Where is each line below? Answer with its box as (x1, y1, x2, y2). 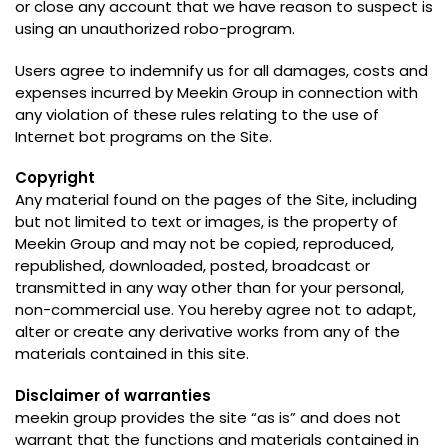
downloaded (109, 255, 203, 277)
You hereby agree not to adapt (178, 299, 413, 321)
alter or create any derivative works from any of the (15, 321, 400, 343)
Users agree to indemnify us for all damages (15, 59, 346, 81)
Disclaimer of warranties (15, 384, 211, 406)
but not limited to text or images (15, 211, 261, 233)
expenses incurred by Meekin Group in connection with (15, 81, 418, 103)
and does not (300, 406, 401, 428)
